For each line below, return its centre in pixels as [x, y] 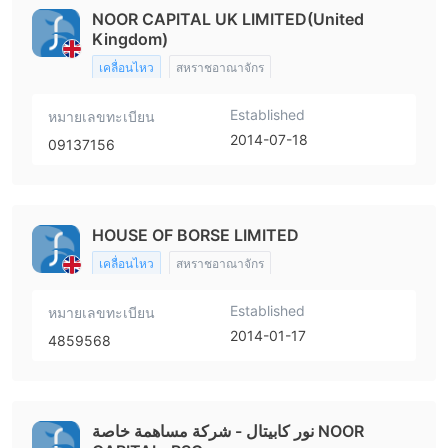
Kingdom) [130, 39]
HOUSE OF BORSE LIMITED [195, 235]
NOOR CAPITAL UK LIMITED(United [228, 19]
